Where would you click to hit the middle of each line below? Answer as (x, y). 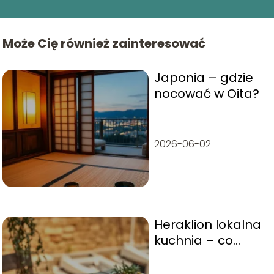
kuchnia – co (193, 240)
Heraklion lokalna (207, 224)
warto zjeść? (192, 256)
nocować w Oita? (206, 93)
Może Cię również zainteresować (104, 43)
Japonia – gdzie (203, 77)
